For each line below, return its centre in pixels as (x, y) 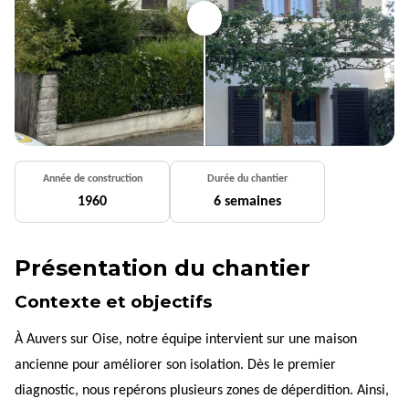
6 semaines (247, 201)
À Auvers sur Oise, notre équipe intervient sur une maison (186, 339)
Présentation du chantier (163, 267)
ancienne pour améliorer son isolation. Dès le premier (175, 365)
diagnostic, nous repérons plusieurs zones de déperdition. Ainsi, (202, 390)
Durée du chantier (247, 178)
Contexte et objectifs (113, 301)
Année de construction (92, 178)
